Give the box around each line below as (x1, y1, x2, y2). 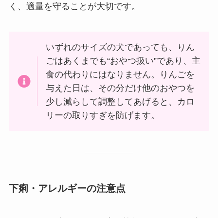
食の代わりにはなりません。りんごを (46, 69, 195, 79)
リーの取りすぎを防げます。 (46, 110, 160, 120)
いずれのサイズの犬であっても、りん (46, 42, 195, 52)
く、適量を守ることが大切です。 (8, 1, 140, 12)
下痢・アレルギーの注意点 (8, 182, 126, 194)
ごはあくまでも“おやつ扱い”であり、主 (46, 55, 201, 66)
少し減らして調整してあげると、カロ (46, 96, 195, 107)
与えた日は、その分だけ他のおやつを (46, 83, 195, 93)
